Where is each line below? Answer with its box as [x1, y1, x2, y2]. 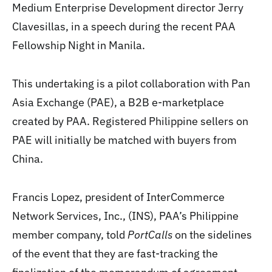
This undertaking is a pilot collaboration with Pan [12, 76, 250, 90]
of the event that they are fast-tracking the [12, 246, 218, 260]
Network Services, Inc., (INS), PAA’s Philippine [12, 209, 239, 223]
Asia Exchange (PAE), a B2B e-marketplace [12, 95, 224, 109]
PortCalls [127, 228, 172, 242]
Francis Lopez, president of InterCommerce [12, 190, 225, 204]
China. [12, 152, 43, 166]
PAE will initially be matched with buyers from [12, 133, 237, 147]
